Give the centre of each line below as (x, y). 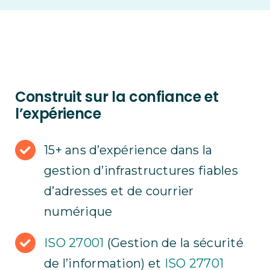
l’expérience (58, 114)
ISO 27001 (74, 243)
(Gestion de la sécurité (174, 243)
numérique (78, 212)
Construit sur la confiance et (117, 97)
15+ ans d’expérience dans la (128, 150)
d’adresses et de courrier (119, 191)
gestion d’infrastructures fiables (141, 171)
